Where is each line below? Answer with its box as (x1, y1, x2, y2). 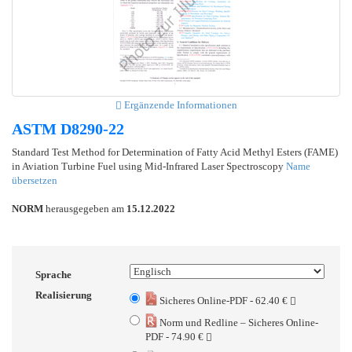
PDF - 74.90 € (145, 330, 206, 343)
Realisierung (35, 288, 92, 301)
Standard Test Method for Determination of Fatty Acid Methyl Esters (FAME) (12, 145, 338, 158)
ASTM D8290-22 (12, 119, 124, 137)
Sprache (35, 268, 71, 280)
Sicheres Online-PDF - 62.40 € (157, 294, 290, 306)
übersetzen (12, 174, 57, 186)
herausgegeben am (43, 202, 126, 214)
